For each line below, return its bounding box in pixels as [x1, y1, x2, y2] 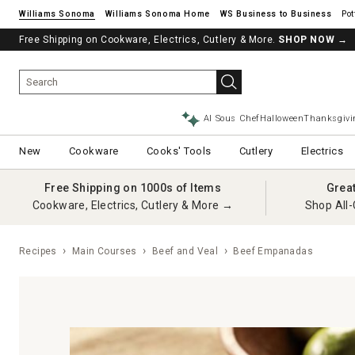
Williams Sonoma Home [105, 9, 210, 19]
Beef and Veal [152, 246, 219, 257]
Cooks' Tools [146, 145, 212, 157]
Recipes [19, 246, 57, 257]
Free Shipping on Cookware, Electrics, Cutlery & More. [19, 34, 279, 45]
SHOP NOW [278, 34, 335, 45]
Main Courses [72, 246, 137, 257]
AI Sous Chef [203, 113, 261, 124]
